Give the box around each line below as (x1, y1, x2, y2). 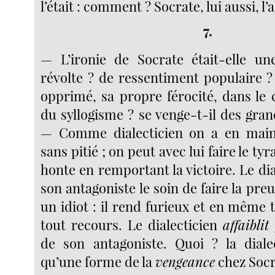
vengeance (155, 252, 215, 271)
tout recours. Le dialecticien (41, 215, 223, 234)
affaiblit (223, 215, 269, 234)
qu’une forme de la (41, 252, 156, 271)
